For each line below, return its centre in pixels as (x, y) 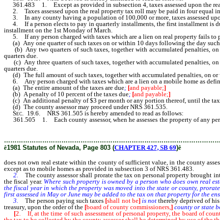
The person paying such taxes (65, 201)
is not (149, 201)
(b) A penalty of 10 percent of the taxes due (66, 94)
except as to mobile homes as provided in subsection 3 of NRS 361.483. (99, 169)
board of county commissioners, (129, 207)
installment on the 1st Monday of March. (58, 30)
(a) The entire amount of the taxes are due (64, 88)
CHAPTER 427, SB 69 (145, 148)
